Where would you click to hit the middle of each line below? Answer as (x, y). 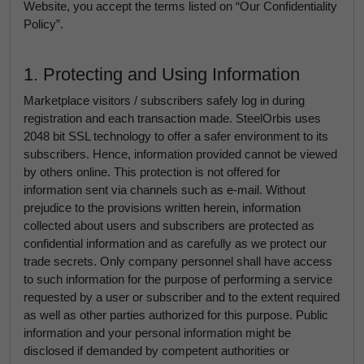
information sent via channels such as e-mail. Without (165, 190)
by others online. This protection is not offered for (152, 172)
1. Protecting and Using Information (162, 74)
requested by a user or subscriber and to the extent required (182, 297)
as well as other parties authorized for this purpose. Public (176, 315)
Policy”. (43, 24)
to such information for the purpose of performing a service (178, 279)
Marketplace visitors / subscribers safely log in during (164, 100)
